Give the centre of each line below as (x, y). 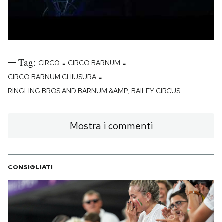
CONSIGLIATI (30, 167)
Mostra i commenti (111, 126)
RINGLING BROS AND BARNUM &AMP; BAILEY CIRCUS (94, 91)
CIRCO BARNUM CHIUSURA (52, 77)
